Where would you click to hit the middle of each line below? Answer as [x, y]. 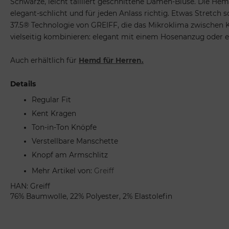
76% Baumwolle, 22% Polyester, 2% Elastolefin [91, 196]
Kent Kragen [54, 113]
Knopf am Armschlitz [70, 155]
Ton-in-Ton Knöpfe [64, 127]
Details [23, 84]
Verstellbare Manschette [75, 141]
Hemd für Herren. [111, 60]
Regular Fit [51, 100]
